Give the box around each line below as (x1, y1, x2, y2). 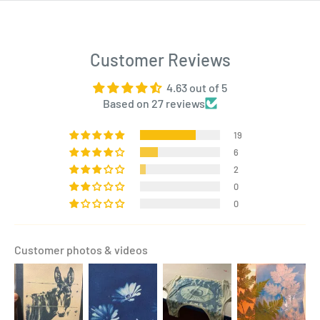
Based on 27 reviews (103, 96, 205, 110)
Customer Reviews (89, 49, 231, 70)
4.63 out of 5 (166, 80, 227, 94)
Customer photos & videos (14, 242, 148, 256)
